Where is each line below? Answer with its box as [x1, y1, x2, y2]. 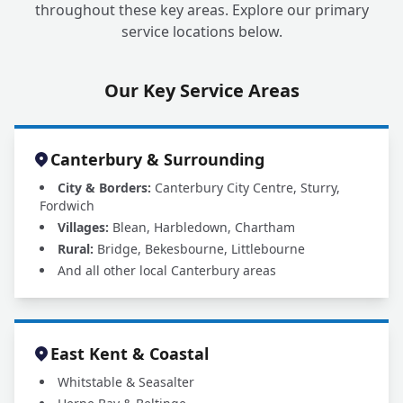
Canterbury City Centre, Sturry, [151, 179, 340, 196]
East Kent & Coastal [50, 343, 209, 364]
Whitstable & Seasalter [58, 373, 194, 390]
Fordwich [40, 197, 94, 214]
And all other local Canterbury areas [58, 262, 276, 279]
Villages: [58, 219, 109, 236]
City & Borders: [58, 179, 151, 196]
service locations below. [121, 22, 282, 41]
